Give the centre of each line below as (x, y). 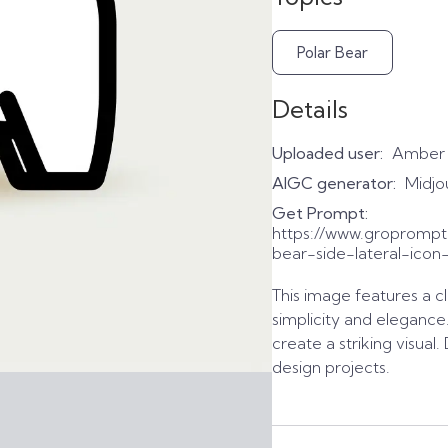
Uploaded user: (327, 153)
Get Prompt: (320, 213)
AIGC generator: (334, 183)
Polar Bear (332, 52)
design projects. (331, 367)
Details (310, 109)
